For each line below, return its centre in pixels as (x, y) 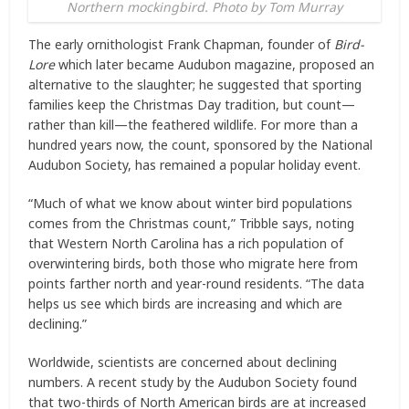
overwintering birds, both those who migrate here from (194, 263)
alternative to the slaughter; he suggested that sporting (195, 84)
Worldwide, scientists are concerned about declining (183, 362)
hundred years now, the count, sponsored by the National (201, 144)
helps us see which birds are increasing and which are (186, 303)
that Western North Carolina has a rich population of (186, 243)
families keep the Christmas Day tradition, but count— (192, 104)
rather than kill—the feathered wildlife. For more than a (194, 124)
